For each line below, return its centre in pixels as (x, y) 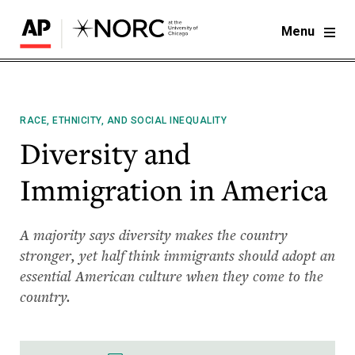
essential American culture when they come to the (172, 276)
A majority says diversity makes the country (154, 235)
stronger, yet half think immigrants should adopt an (177, 255)
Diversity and (105, 154)
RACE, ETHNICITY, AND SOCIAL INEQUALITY (123, 121)
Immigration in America (174, 190)
